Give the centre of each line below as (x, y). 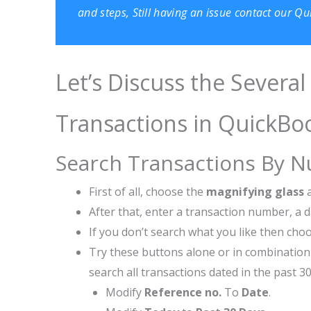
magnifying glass (257, 192)
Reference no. (184, 292)
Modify (125, 292)
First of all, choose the (148, 192)
